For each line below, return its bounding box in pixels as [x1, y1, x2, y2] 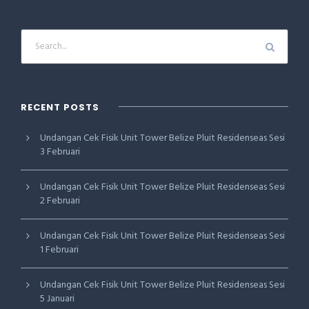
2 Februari [40, 193, 80, 209]
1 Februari [40, 242, 79, 258]
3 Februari [40, 144, 80, 160]
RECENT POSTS [21, 101, 99, 114]
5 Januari [40, 291, 74, 307]
